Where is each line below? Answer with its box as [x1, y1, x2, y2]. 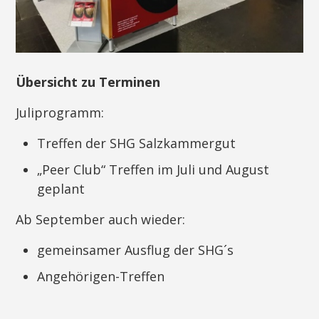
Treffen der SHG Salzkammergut [37, 135, 236, 152]
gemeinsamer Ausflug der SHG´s [37, 241, 234, 259]
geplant [37, 180, 85, 198]
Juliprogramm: [16, 104, 105, 122]
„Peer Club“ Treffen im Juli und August [37, 161, 270, 179]
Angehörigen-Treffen [37, 268, 165, 286]
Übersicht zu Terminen [16, 73, 161, 91]
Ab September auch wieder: [16, 211, 186, 229]
